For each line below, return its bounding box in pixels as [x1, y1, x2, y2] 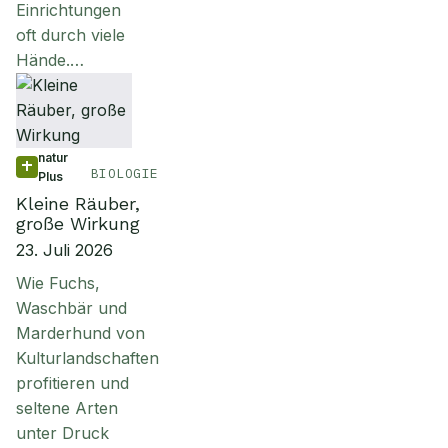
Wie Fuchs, [16, 273, 100, 293]
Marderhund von [16, 323, 145, 343]
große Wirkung [16, 213, 140, 234]
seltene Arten [16, 398, 118, 418]
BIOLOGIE [90, 165, 159, 182]
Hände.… [16, 50, 84, 70]
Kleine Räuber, [16, 193, 140, 214]
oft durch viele [16, 25, 125, 45]
